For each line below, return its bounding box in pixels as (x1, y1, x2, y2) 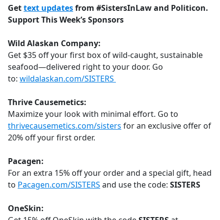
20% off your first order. (8, 132, 95, 143)
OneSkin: (8, 203, 44, 214)
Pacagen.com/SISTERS (18, 179, 100, 191)
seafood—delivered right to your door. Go (8, 61, 163, 73)
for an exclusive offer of (121, 120, 211, 132)
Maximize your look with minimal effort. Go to (8, 109, 178, 120)
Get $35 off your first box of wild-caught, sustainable (8, 50, 203, 61)
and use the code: (100, 179, 170, 191)
